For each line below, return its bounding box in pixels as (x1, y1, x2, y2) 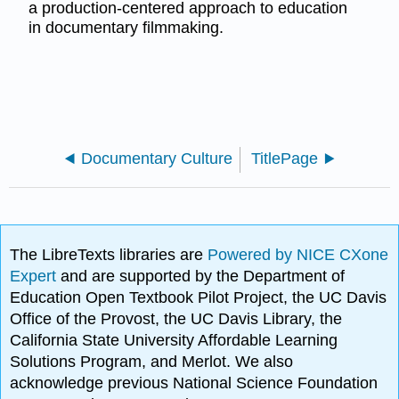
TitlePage (251, 150, 319, 168)
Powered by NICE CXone (208, 246, 389, 265)
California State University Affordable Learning (10, 331, 338, 350)
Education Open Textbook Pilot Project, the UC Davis (10, 289, 387, 307)
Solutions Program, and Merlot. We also (10, 353, 294, 371)
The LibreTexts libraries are (10, 246, 208, 265)
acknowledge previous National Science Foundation (10, 374, 379, 393)
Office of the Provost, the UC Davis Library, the (10, 310, 343, 329)
